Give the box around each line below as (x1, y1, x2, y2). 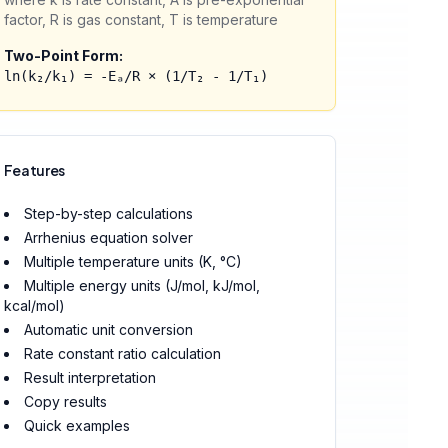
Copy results (23, 393, 107, 410)
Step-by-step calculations (23, 205, 193, 222)
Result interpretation (23, 369, 156, 386)
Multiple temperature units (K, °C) (23, 253, 242, 270)
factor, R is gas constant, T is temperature (3, 11, 278, 28)
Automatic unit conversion (23, 321, 193, 338)
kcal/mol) (3, 297, 65, 314)
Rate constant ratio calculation (23, 345, 221, 362)
